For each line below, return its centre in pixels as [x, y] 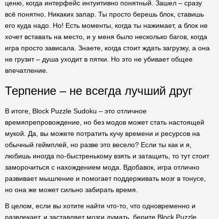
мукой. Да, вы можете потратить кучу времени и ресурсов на [102, 133]
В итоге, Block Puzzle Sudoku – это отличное [76, 111]
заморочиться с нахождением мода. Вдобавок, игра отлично [102, 167]
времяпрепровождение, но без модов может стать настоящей [105, 122]
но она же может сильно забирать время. [71, 190]
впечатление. [26, 70]
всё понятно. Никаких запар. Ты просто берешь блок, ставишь [104, 14]
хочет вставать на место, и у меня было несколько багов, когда [106, 37]
